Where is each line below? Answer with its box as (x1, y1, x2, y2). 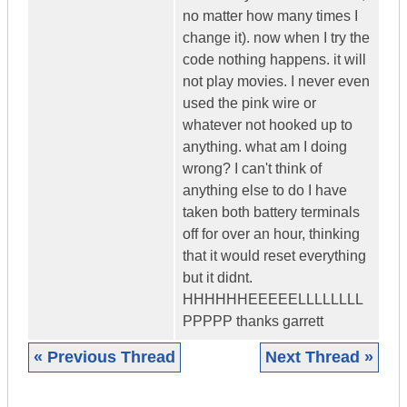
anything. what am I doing (183, 139, 347, 155)
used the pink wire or (183, 95, 316, 112)
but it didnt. (183, 270, 253, 286)
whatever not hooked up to (183, 117, 352, 134)
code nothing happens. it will (183, 52, 366, 68)
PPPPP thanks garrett (183, 313, 323, 330)
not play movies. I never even (183, 74, 370, 90)
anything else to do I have (183, 183, 347, 199)
